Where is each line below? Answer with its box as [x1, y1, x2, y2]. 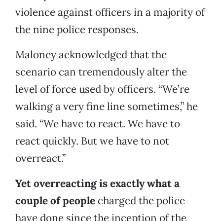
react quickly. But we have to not [15, 134, 169, 148]
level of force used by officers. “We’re [15, 82, 189, 96]
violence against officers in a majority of [15, 5, 205, 19]
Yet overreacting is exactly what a [15, 177, 180, 190]
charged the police [95, 194, 185, 208]
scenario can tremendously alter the [15, 65, 187, 79]
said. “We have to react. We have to [15, 117, 180, 131]
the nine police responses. [15, 23, 139, 37]
